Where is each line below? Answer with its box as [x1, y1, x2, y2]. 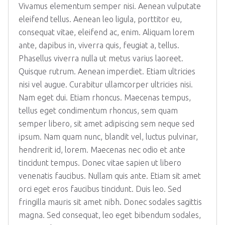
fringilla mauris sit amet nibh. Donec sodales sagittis [19, 197, 202, 206]
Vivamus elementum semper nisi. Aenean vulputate [19, 2, 201, 11]
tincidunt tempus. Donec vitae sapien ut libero [19, 158, 181, 167]
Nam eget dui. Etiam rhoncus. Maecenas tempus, [19, 93, 191, 102]
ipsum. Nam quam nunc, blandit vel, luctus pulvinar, [19, 132, 198, 141]
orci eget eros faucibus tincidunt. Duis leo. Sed [19, 184, 181, 193]
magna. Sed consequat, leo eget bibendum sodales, [19, 210, 201, 219]
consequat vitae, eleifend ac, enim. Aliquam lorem [19, 28, 194, 37]
